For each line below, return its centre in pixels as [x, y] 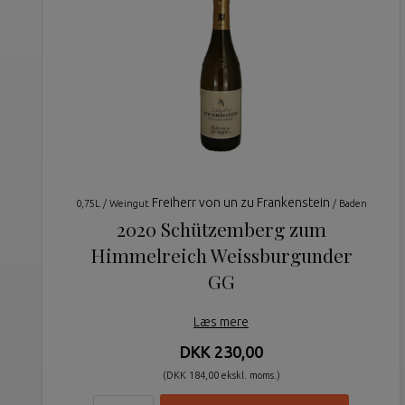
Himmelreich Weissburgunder [221, 255]
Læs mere [221, 322]
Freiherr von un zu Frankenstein [242, 203]
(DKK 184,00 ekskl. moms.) [221, 376]
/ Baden [349, 204]
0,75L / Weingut [113, 204]
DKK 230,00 [221, 352]
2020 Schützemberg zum [221, 229]
